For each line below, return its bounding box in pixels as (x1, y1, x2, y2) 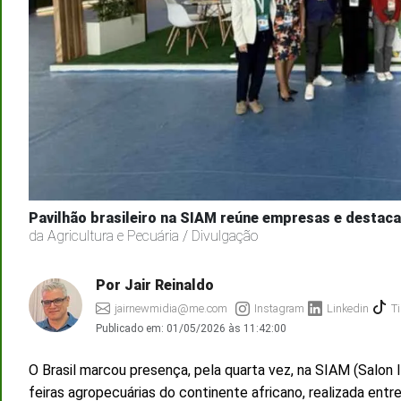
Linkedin (327, 301, 369, 315)
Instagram (254, 301, 304, 315)
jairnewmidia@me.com (115, 301, 227, 315)
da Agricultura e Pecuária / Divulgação (29, 226, 258, 244)
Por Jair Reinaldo (96, 276, 214, 294)
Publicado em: (96, 321, 166, 335)
